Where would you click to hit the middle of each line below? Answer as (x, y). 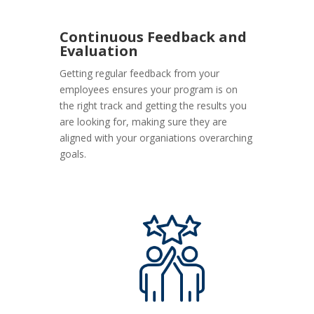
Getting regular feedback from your (140, 74)
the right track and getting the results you (153, 106)
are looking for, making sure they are (144, 122)
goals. (73, 154)
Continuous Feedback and (153, 37)
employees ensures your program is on (149, 90)
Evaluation (99, 51)
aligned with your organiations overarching (156, 138)
